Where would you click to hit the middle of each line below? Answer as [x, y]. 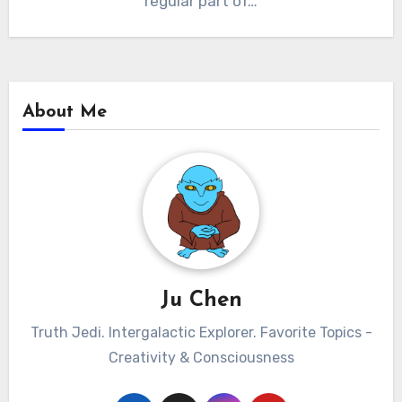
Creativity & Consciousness [201, 358]
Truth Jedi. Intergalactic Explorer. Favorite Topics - [201, 333]
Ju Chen [201, 300]
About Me [64, 112]
